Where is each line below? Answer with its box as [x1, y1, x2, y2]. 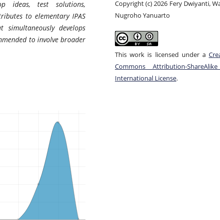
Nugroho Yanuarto [115, 11, 170, 20]
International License [115, 74, 176, 83]
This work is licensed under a [115, 50, 209, 59]
